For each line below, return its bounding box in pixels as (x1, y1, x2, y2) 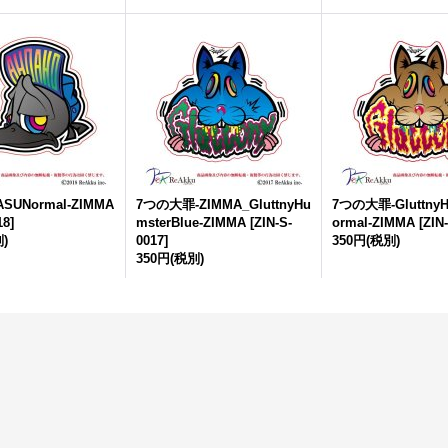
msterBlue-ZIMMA (136, 215, 246, 230)
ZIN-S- (254, 215, 292, 230)
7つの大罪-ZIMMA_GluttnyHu (136, 197, 311, 212)
